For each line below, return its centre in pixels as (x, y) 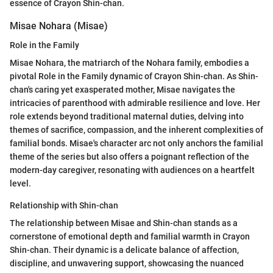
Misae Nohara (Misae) (59, 26)
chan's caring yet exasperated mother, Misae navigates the (122, 89)
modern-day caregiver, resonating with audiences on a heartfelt (132, 170)
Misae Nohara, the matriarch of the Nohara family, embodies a (129, 62)
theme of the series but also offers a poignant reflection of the (129, 156)
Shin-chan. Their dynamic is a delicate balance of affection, (124, 250)
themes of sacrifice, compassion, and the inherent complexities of (136, 129)
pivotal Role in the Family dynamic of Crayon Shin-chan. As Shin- (134, 76)
